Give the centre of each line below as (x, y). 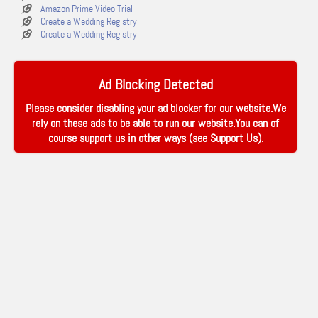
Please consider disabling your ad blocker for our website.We (155, 108)
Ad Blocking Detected (155, 84)
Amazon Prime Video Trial (87, 9)
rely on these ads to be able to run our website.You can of (155, 123)
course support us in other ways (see (129, 138)
